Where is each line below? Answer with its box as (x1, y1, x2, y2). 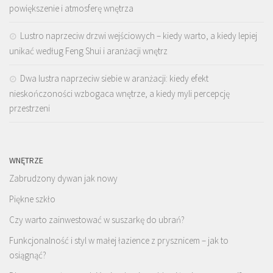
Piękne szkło (9, 193, 55, 205)
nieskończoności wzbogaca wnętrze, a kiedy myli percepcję (9, 88, 230, 100)
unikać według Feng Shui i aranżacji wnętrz (9, 45, 168, 57)
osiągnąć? (9, 249, 46, 261)
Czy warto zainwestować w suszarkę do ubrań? (9, 214, 185, 226)
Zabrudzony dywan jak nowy (9, 172, 118, 185)
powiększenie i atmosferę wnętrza (9, 2, 133, 15)
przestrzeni (9, 102, 50, 115)
